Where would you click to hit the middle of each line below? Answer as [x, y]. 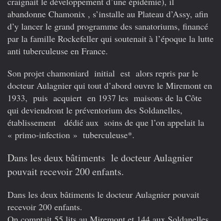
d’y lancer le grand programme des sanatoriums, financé [108, 26]
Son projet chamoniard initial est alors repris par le [103, 73]
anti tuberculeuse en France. [58, 51]
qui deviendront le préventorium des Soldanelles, [95, 110]
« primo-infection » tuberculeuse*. [71, 135]
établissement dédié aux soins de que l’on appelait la [106, 123]
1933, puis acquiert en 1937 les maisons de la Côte [105, 98]
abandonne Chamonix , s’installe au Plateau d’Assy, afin [108, 14]
